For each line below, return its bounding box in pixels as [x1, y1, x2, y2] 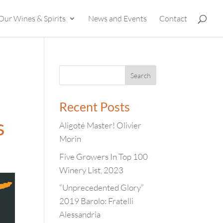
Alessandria [59, 209, 101, 220]
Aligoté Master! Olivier [59, 120, 142, 130]
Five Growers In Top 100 [59, 151, 148, 162]
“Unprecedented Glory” [59, 182, 144, 193]
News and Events [88, 13, 147, 23]
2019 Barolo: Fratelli [59, 196, 134, 206]
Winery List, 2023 [59, 164, 124, 175]
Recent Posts [59, 99, 130, 114]
